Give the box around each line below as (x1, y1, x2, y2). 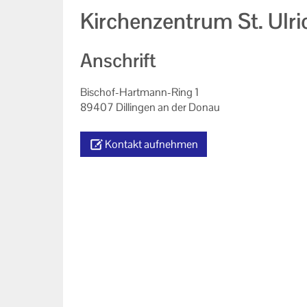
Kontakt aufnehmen (105, 137, 198, 152)
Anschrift (80, 48, 156, 73)
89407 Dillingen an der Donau (80, 100, 220, 115)
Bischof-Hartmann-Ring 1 (80, 85, 199, 100)
